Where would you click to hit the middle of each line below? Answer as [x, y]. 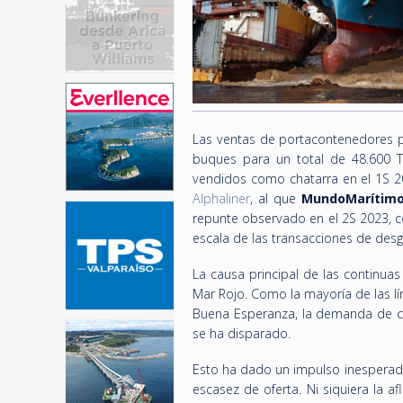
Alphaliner [221, 198]
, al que [276, 198]
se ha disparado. [242, 333]
